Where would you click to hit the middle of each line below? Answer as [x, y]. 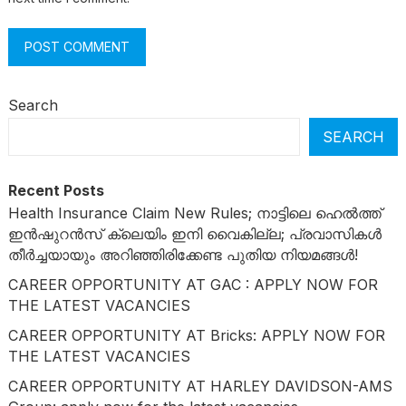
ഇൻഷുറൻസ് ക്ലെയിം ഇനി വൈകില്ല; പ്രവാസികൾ [194, 234]
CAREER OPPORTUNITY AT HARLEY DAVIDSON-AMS [200, 387]
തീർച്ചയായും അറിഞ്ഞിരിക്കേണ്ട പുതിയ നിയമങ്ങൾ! [183, 255]
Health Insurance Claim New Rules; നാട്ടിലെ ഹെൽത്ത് [194, 213]
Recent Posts [56, 191]
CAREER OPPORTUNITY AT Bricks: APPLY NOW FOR [196, 336]
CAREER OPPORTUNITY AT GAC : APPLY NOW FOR [193, 285]
